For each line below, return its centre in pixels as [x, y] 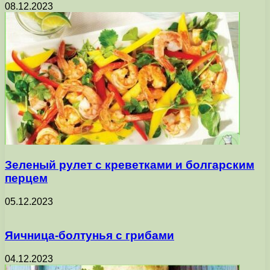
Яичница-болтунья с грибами [89, 236]
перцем [26, 178]
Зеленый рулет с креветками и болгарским [130, 165]
